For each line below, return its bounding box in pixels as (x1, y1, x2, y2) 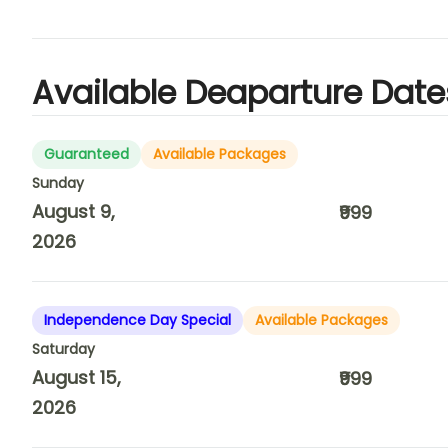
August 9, (32, 199, 115, 224)
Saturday (32, 339, 95, 359)
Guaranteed (44, 144, 129, 164)
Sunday (32, 173, 84, 193)
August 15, (32, 365, 121, 390)
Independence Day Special (44, 310, 231, 330)
